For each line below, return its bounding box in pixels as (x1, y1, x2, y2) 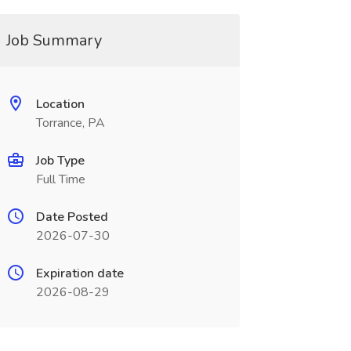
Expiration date (35, 265, 124, 282)
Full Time (35, 171, 85, 188)
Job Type (35, 152, 85, 169)
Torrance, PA (35, 114, 105, 132)
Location (35, 96, 85, 113)
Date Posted (35, 208, 108, 226)
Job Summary (5, 30, 102, 51)
